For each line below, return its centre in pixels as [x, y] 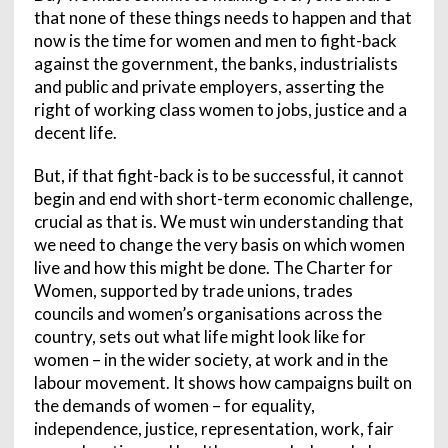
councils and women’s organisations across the [207, 313]
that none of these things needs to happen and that [222, 17]
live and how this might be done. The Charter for [213, 267]
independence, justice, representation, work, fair [213, 428]
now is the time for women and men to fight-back [215, 40]
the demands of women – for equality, [174, 405]
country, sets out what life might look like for [199, 336]
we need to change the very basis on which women [219, 244]
